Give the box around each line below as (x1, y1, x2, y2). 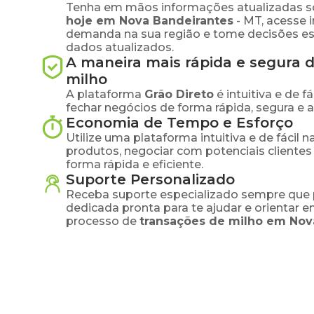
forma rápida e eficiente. (66, 158, 203, 171)
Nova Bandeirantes (119, 14, 233, 27)
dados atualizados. (66, 41, 174, 54)
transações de (139, 214, 228, 228)
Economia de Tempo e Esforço (66, 114, 293, 131)
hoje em (66, 14, 119, 27)
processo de (66, 214, 137, 228)
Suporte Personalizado (66, 171, 235, 188)
